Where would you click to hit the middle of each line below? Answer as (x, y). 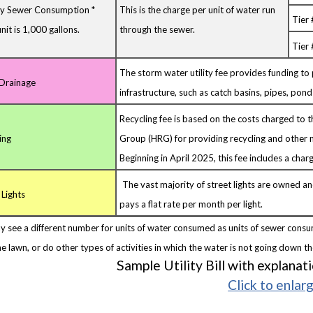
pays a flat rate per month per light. (191, 204)
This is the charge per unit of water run (198, 9)
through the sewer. (158, 29)
